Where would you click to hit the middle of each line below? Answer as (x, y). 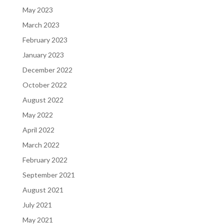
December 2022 (47, 70)
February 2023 (45, 40)
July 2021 (37, 205)
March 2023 (41, 25)
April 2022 (38, 130)
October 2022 (44, 85)
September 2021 (48, 175)
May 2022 (37, 115)
